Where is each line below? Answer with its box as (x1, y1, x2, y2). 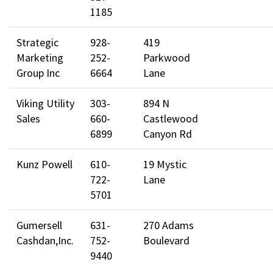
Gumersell (16, 218, 62, 232)
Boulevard (143, 233, 190, 247)
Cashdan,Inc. (16, 233, 74, 247)
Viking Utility (16, 96, 74, 110)
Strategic (16, 35, 58, 49)
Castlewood (143, 111, 198, 126)
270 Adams (143, 218, 194, 232)
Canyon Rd (143, 126, 192, 141)
